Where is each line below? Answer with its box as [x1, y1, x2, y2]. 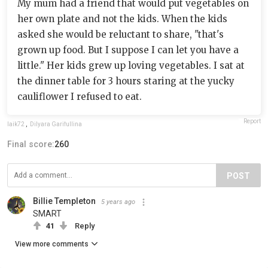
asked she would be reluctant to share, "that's [17, 28, 224, 40]
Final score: [7, 139, 54, 149]
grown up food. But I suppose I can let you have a [17, 44, 239, 56]
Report [243, 117, 261, 124]
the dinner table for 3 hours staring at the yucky [17, 75, 234, 87]
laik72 [7, 120, 25, 127]
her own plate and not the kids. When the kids [17, 13, 227, 25]
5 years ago [101, 197, 135, 206]
